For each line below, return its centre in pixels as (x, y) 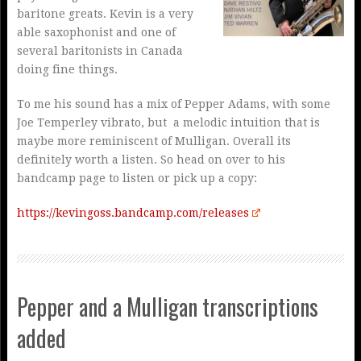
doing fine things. (67, 70)
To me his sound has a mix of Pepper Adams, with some (173, 104)
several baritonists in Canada (100, 51)
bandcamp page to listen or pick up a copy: (137, 178)
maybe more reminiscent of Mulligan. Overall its (154, 141)
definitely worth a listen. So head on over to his (151, 160)
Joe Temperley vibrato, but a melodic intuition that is (168, 123)
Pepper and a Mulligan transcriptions (167, 307)
